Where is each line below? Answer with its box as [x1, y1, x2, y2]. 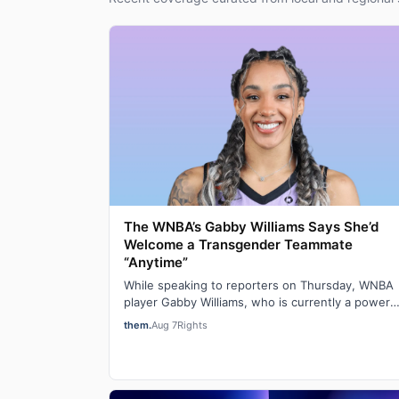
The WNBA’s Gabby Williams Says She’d [124, 217, 379, 235]
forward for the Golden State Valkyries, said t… [124, 311, 386, 326]
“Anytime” [124, 253, 188, 271]
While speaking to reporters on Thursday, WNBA [124, 277, 394, 292]
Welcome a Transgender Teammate [124, 235, 353, 253]
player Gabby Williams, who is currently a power [124, 294, 390, 309]
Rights [177, 318, 208, 331]
